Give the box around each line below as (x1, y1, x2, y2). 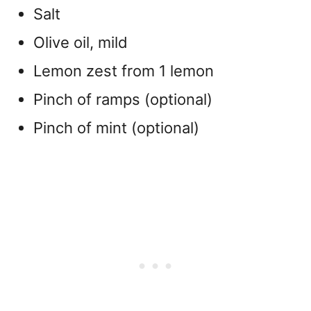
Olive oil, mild (33, 33, 128, 51)
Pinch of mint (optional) (33, 118, 199, 137)
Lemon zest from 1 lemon (33, 61, 214, 80)
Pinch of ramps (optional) (33, 90, 212, 108)
